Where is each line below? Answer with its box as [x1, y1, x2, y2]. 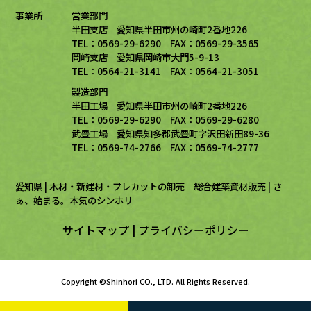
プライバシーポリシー [137, 222, 249, 239]
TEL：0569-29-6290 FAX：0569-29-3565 [72, 36, 260, 51]
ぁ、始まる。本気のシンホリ [15, 193, 133, 208]
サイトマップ [62, 222, 129, 239]
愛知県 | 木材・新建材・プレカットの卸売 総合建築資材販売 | [15, 179, 274, 194]
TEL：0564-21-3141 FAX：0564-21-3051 [72, 64, 260, 78]
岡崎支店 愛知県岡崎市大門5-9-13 [72, 50, 220, 65]
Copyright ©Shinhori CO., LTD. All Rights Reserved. [61, 276, 250, 287]
